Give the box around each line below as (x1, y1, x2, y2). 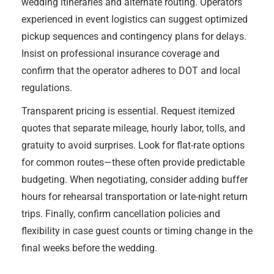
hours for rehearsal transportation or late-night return (21, 191, 248, 202)
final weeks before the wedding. (21, 242, 157, 254)
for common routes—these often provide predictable (21, 157, 245, 168)
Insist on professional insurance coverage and (21, 48, 220, 59)
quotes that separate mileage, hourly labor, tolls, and (21, 122, 245, 134)
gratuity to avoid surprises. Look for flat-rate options (21, 139, 245, 151)
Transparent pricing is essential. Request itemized (21, 105, 235, 117)
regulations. (21, 82, 72, 94)
